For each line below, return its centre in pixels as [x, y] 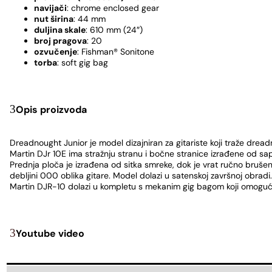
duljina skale [60, 29]
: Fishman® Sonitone [116, 51]
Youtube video [50, 234]
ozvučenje [56, 51]
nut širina [54, 19]
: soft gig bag [83, 62]
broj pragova [60, 40]
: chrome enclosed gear [113, 8]
